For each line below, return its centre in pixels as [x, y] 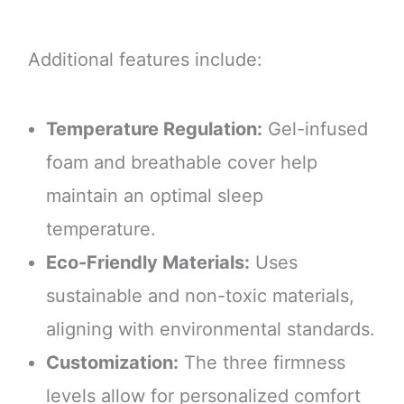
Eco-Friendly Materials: [147, 263]
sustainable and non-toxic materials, [200, 296]
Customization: [112, 363]
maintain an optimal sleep [154, 196]
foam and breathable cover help [181, 163]
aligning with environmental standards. [210, 330]
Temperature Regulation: [154, 129]
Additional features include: [145, 60]
